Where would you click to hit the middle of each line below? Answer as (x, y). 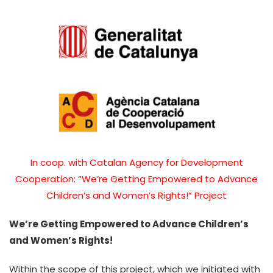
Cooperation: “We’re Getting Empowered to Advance (136, 179)
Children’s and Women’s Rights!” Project (136, 195)
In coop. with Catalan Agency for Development (136, 162)
